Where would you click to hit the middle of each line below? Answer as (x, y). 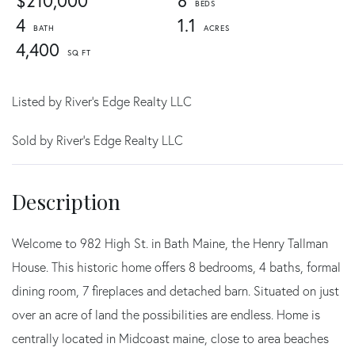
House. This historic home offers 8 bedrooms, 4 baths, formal (176, 267)
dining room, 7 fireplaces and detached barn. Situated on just (176, 291)
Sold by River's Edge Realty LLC (97, 141)
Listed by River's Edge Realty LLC (102, 102)
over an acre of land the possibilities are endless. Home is (166, 315)
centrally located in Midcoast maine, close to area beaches (170, 339)
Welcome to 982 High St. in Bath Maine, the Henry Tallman (170, 244)
